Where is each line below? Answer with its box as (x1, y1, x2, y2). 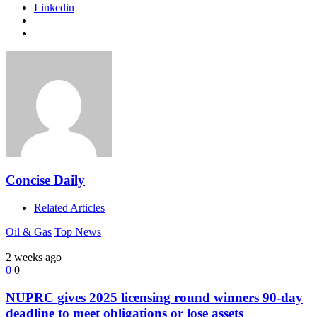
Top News (54, 226, 101, 238)
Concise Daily (6, 173, 85, 188)
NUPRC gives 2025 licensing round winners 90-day (6, 289, 303, 305)
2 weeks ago (6, 251, 62, 264)
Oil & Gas (6, 226, 52, 238)
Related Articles (34, 202, 105, 214)
